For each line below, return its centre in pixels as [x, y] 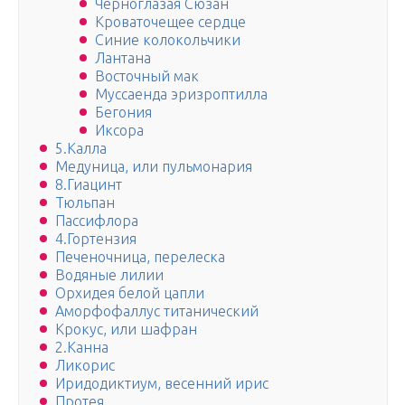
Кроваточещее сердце [170, 22]
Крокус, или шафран [126, 330]
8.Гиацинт [89, 185]
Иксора [119, 131]
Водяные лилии [109, 275]
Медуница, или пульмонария [154, 167]
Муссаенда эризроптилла [181, 94]
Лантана [123, 58]
